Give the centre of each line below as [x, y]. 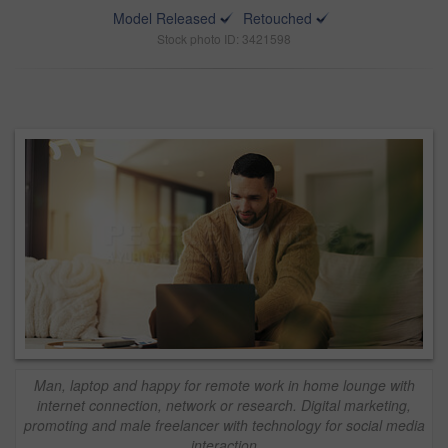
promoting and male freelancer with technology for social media [224, 424]
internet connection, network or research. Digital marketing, [224, 404]
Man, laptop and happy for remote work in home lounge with [224, 384]
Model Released [164, 18]
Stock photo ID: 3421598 [224, 38]
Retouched [277, 18]
